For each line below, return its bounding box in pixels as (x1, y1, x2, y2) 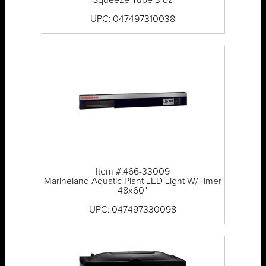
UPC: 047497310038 (90, 14, 175, 24)
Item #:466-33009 (95, 167, 170, 177)
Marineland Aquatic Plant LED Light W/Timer (43, 176, 221, 186)
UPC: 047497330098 (88, 205, 176, 215)
